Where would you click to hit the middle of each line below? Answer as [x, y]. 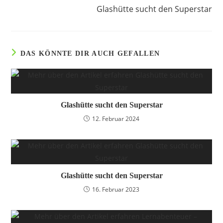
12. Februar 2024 [116, 119]
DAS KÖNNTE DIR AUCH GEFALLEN [90, 54]
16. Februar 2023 [116, 189]
